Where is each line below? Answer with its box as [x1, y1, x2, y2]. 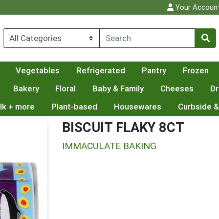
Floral [55, 84, 76, 94]
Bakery [13, 84, 39, 94]
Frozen [182, 66, 209, 76]
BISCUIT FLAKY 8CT [62, 120, 184, 135]
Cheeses [160, 84, 194, 94]
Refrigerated [76, 66, 125, 76]
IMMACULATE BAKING [62, 140, 156, 152]
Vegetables [16, 66, 60, 76]
